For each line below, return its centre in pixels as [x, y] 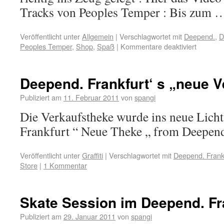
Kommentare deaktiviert [158, 46]
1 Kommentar [65, 165]
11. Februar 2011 [91, 97]
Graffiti [92, 155]
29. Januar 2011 [89, 216]
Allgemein [98, 36]
